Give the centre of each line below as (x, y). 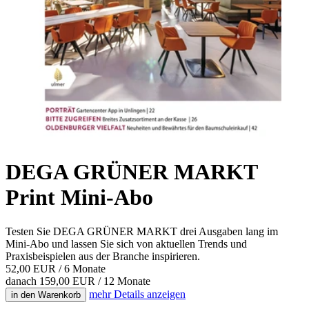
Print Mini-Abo (79, 198)
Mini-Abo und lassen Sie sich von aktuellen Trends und (126, 243)
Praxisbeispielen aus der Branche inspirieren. (103, 256)
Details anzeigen (150, 294)
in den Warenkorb (46, 295)
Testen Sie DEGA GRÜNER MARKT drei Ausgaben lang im (142, 231)
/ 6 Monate (82, 268)
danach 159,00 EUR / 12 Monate (78, 281)
